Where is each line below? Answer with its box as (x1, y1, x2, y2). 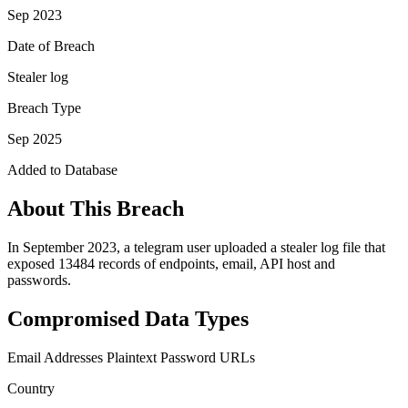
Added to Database (7, 161, 117, 178)
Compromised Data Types (7, 306, 249, 331)
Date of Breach (7, 37, 95, 54)
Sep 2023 (7, 6, 62, 23)
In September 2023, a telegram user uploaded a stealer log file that (7, 239, 385, 255)
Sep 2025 (7, 130, 62, 147)
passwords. (7, 271, 71, 288)
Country (7, 380, 55, 396)
